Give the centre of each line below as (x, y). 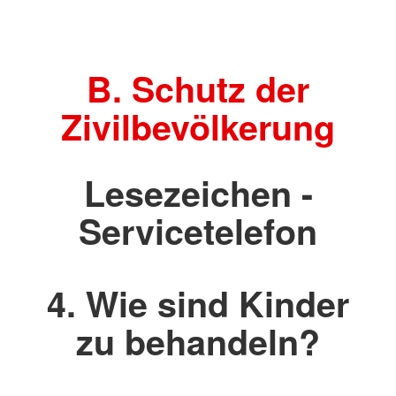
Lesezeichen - (198, 192)
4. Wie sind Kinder (198, 304)
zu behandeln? (198, 342)
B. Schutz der (198, 88)
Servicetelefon (198, 230)
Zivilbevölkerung (198, 126)
